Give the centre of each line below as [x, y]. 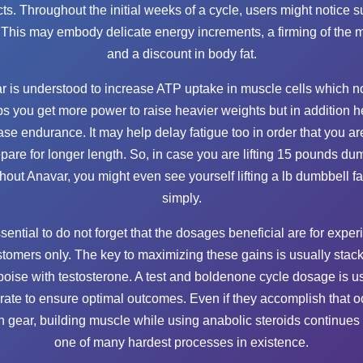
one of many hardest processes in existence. [181, 342]
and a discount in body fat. [181, 53]
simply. [181, 198]
